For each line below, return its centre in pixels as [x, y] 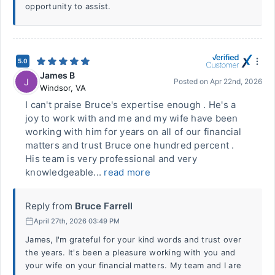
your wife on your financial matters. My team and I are [134, 265]
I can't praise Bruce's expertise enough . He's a [131, 105]
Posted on [192, 81]
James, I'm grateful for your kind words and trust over [134, 239]
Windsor [55, 88]
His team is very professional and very [111, 159]
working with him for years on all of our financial [134, 132]
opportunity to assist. [68, 6]
